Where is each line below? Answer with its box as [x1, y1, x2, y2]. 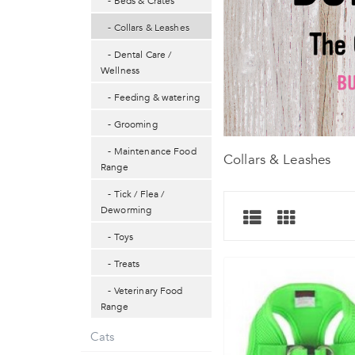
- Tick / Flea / [101, 187, 165, 200]
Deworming [101, 203, 152, 216]
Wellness [101, 63, 140, 77]
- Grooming [101, 117, 158, 131]
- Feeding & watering [101, 90, 200, 104]
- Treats [101, 257, 140, 270]
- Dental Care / [101, 48, 172, 61]
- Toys [101, 230, 134, 243]
